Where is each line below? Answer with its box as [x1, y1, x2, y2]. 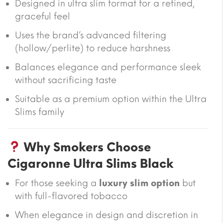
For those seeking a [15, 177, 99, 189]
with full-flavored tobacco [15, 190, 127, 202]
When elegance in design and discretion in [15, 209, 198, 221]
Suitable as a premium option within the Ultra [15, 93, 207, 105]
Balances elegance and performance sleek [15, 61, 201, 73]
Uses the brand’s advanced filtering [15, 29, 166, 41]
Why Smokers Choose [21, 139, 151, 154]
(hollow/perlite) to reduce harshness [15, 42, 170, 54]
